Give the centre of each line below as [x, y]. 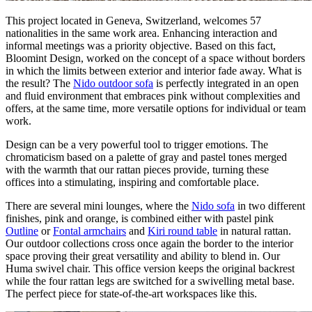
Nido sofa [213, 205]
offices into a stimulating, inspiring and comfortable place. [132, 182]
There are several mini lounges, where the [99, 205]
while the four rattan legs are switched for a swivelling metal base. [150, 281]
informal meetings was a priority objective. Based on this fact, [141, 45]
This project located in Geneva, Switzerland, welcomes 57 [133, 20]
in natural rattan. [254, 231]
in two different [270, 205]
